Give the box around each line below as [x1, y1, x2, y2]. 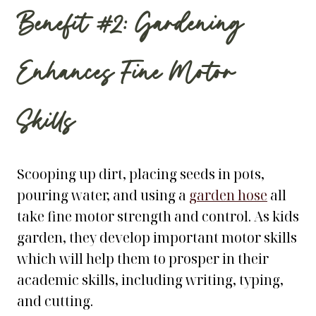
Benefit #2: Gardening [17, 5, 243, 47]
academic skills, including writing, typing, [17, 271, 284, 289]
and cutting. [17, 292, 93, 310]
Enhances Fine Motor [17, 54, 234, 95]
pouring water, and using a [17, 186, 189, 205]
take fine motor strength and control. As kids [17, 207, 299, 226]
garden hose [189, 186, 267, 205]
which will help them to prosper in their [17, 250, 269, 268]
